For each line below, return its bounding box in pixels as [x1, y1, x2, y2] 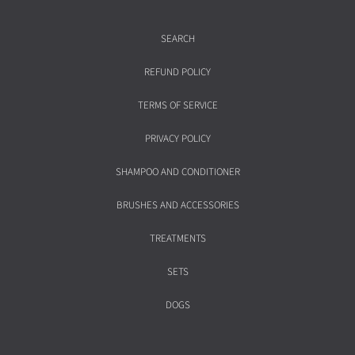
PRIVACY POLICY [144, 131, 211, 146]
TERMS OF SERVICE [137, 97, 218, 113]
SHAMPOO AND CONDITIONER [115, 164, 240, 179]
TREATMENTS [149, 231, 206, 246]
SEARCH [160, 31, 195, 46]
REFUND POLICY [144, 64, 211, 79]
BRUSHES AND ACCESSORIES [116, 197, 239, 212]
